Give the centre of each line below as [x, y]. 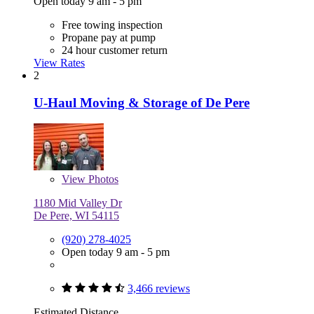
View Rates [59, 63]
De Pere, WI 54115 [76, 216]
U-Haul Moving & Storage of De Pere [142, 102]
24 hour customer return [115, 50]
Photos [102, 179]
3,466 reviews [159, 289]
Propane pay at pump [109, 38]
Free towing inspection [112, 25]
